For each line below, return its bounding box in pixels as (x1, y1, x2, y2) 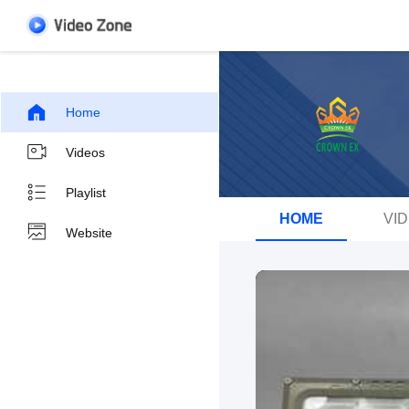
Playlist (66, 185, 106, 200)
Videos (66, 145, 105, 160)
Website (66, 225, 112, 240)
